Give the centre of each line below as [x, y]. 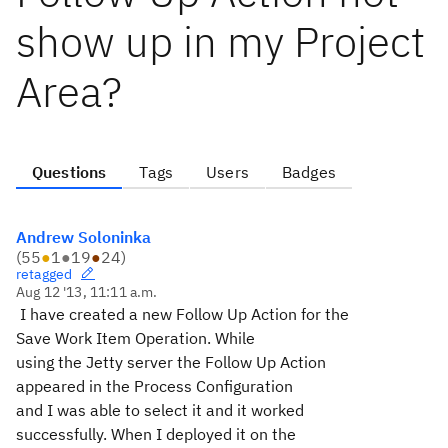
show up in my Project [220, 41]
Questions [69, 172]
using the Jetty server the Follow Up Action [171, 362]
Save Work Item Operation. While [135, 338]
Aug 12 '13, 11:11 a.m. [87, 292]
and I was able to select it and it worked [160, 410]
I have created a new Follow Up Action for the [184, 314]
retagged [44, 274]
